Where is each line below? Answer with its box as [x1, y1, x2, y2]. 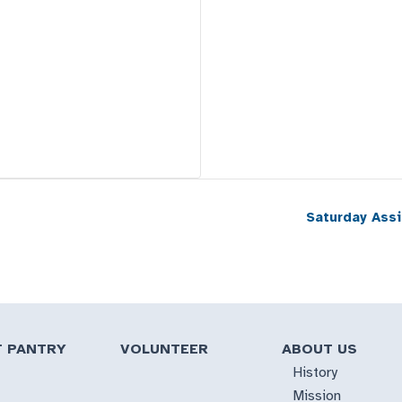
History [292, 363, 337, 381]
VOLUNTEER [120, 340, 209, 358]
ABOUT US [281, 340, 357, 358]
